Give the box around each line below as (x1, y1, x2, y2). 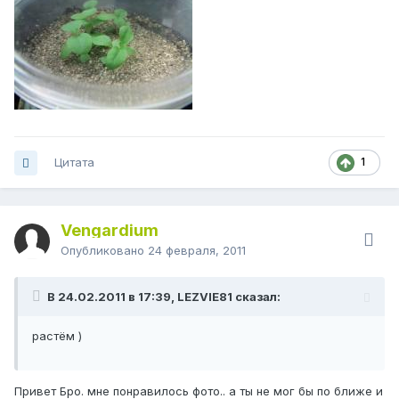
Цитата (54, 155, 94, 170)
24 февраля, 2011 (148, 243, 246, 258)
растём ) (32, 329, 82, 344)
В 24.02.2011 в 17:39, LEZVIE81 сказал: (47, 289, 281, 305)
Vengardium (61, 221, 159, 240)
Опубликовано (61, 243, 148, 258)
